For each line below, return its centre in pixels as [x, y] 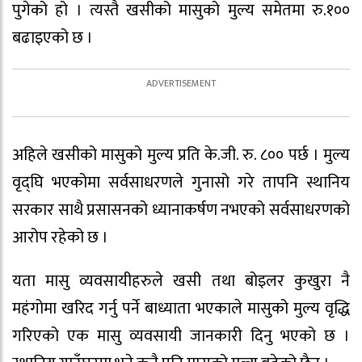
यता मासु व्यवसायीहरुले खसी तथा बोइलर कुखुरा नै [181, 282]
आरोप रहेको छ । [60, 237]
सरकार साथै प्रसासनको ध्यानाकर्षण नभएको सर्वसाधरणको [181, 210]
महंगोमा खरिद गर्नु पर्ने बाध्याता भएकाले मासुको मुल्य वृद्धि [181, 309]
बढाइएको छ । [53, 38]
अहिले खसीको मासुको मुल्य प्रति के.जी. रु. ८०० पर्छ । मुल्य [181, 155]
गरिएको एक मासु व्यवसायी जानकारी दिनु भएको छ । [181, 337]
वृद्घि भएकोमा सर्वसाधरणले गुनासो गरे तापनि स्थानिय [181, 182]
